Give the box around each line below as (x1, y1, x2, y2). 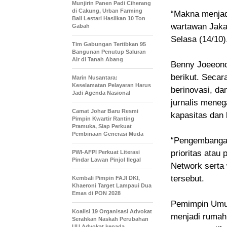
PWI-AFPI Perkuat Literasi (72, 149, 140, 156)
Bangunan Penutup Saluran (72, 49, 146, 55)
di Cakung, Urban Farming (72, 8, 142, 14)
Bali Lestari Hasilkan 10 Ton (72, 15, 145, 22)
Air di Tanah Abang (72, 56, 123, 63)
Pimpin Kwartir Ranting (72, 116, 134, 122)
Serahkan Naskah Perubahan (72, 216, 148, 222)
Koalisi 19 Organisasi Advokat (72, 208, 152, 215)
